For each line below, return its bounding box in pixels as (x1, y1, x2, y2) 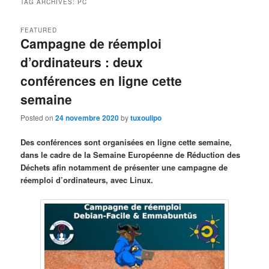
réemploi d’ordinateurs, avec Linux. (20, 174, 154, 186)
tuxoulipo (130, 112, 162, 124)
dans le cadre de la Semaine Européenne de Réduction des (20, 149, 241, 161)
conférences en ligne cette (20, 71, 183, 89)
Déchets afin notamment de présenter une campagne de (20, 162, 228, 174)
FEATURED (20, 25, 58, 34)
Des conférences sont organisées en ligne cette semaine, (20, 136, 232, 148)
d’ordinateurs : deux (20, 52, 144, 71)
